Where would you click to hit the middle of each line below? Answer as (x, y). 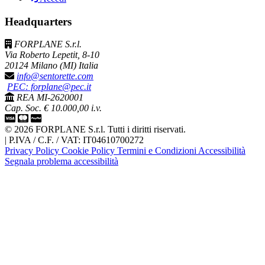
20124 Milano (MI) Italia (51, 66)
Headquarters (38, 21)
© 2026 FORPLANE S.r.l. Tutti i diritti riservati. (95, 130)
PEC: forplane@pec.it (49, 87)
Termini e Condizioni (158, 151)
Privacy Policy (33, 151)
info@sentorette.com (55, 76)
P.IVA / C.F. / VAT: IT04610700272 (76, 140)
